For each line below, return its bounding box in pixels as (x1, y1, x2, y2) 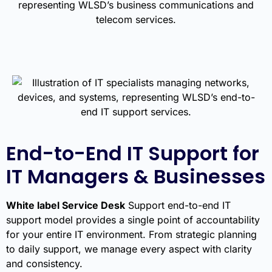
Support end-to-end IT (125, 199, 231, 211)
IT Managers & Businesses (6, 162, 265, 190)
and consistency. (6, 257, 83, 270)
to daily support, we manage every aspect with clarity (6, 242, 252, 255)
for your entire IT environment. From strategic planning (6, 228, 257, 240)
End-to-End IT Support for (6, 139, 259, 167)
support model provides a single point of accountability (6, 213, 260, 226)
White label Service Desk (6, 199, 125, 211)
